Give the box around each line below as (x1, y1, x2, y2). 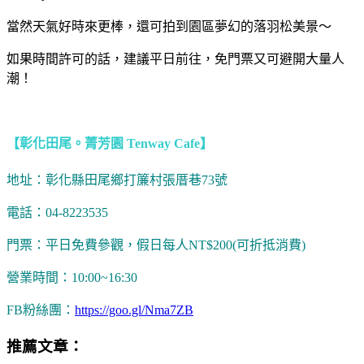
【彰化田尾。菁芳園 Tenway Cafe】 (6, 136, 213, 150)
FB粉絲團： (6, 302, 75, 317)
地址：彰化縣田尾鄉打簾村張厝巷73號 (6, 172, 227, 187)
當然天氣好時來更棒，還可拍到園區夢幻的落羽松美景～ (6, 19, 331, 34)
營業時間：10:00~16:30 (6, 270, 137, 284)
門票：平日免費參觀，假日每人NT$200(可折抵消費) (6, 237, 305, 252)
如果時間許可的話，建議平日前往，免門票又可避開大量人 (6, 52, 344, 67)
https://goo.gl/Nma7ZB (75, 302, 193, 317)
